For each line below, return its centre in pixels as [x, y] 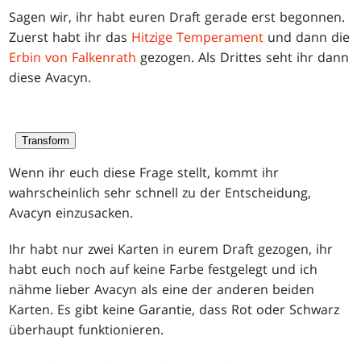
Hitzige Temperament [198, 37]
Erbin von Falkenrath [73, 57]
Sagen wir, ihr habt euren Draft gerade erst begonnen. [177, 17]
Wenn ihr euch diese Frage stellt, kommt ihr [144, 172]
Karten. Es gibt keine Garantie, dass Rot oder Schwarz [174, 309]
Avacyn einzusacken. [71, 212]
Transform [46, 140]
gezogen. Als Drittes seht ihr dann [243, 57]
